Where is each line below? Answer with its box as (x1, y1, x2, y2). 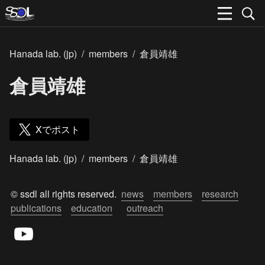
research (202, 187, 238, 201)
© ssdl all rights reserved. (11, 187, 121, 201)
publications (11, 201, 62, 215)
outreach (127, 201, 163, 215)
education (71, 201, 112, 215)
